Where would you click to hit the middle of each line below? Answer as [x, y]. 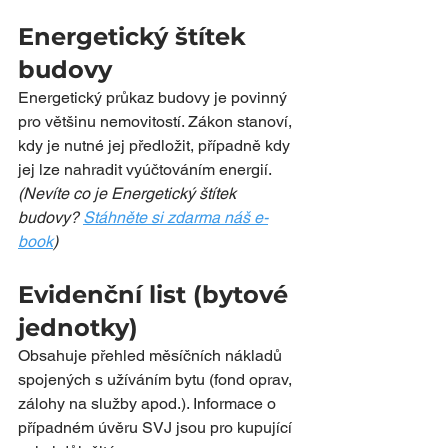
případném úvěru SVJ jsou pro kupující [157, 427]
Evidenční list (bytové [156, 294]
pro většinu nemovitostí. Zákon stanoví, [157, 121]
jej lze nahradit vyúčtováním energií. [145, 169]
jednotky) [78, 327]
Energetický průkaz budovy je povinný [154, 97]
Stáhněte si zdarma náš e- [175, 217]
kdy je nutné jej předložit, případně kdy [156, 145]
